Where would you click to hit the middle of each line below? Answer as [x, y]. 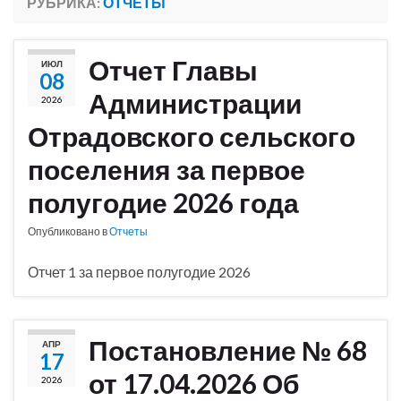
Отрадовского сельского [192, 137]
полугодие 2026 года [163, 203]
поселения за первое [166, 170]
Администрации [195, 103]
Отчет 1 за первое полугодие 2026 [139, 272]
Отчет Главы [173, 70]
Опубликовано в [68, 232]
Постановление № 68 [228, 350]
